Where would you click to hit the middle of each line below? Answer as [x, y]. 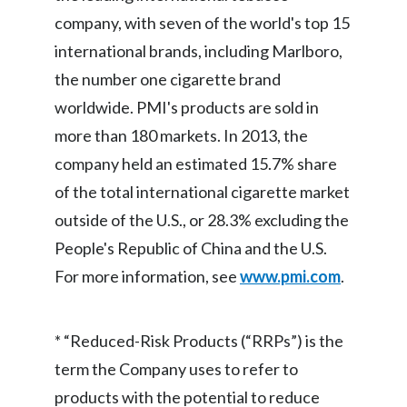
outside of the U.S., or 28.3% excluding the [202, 220]
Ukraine [242, 79]
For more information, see [147, 276]
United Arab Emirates [281, 120]
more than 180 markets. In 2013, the [181, 135]
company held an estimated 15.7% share [196, 164]
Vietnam [244, 288]
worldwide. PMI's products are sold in [187, 107]
